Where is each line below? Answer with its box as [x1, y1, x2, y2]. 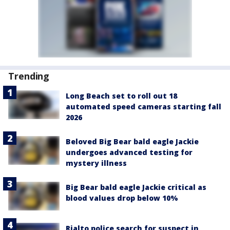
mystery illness [66, 158, 127, 168]
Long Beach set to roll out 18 [66, 91, 177, 101]
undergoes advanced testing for [66, 147, 193, 157]
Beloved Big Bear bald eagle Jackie [66, 137, 199, 146]
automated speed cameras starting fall [66, 102, 221, 111]
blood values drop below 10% [66, 193, 178, 203]
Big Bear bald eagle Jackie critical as [66, 182, 206, 192]
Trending [8, 70, 50, 82]
